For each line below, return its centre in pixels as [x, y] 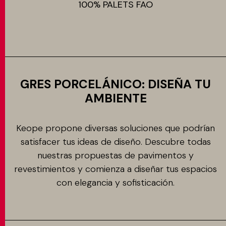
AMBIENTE [116, 98]
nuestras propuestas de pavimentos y [116, 155]
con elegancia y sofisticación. [116, 183]
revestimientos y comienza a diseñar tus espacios [116, 169]
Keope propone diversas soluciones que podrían [116, 128]
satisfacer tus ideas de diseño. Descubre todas [116, 142]
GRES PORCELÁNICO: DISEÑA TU [116, 84]
